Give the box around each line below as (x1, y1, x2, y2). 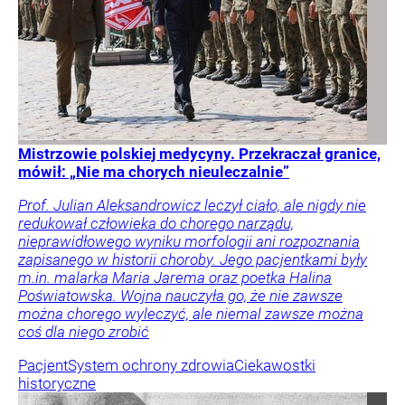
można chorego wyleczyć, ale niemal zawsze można (18, 305, 363, 324)
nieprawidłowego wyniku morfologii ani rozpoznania (18, 232, 360, 251)
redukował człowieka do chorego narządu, (18, 214, 294, 233)
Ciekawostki (234, 356, 316, 375)
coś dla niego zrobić (18, 323, 149, 342)
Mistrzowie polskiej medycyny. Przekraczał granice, (18, 145, 381, 164)
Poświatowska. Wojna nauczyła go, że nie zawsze (18, 287, 343, 306)
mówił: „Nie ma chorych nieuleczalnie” (18, 163, 289, 182)
